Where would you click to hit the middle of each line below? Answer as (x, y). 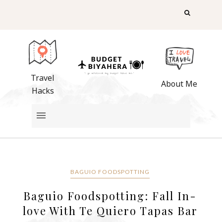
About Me (179, 84)
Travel (43, 78)
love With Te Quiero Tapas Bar (110, 210)
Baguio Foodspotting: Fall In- (110, 195)
